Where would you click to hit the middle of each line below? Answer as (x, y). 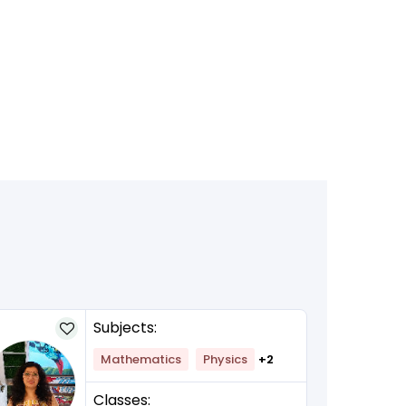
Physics (225, 360)
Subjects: (125, 328)
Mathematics (141, 360)
